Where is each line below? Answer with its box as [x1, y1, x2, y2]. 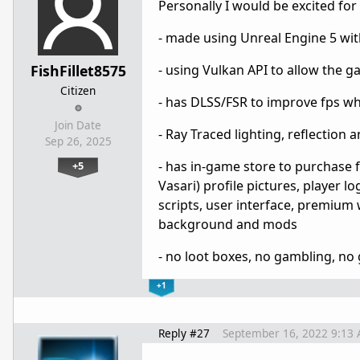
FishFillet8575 [30, 61, 126, 80]
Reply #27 [158, 325, 210, 341]
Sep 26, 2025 [44, 134, 112, 149]
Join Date [55, 118, 101, 133]
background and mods [158, 215, 297, 233]
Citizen [60, 83, 96, 98]
